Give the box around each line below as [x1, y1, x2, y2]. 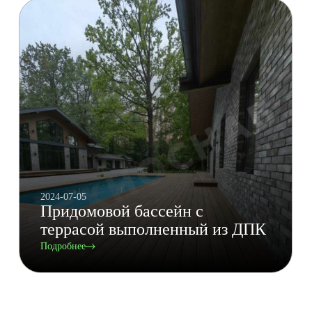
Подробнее [40, 241, 86, 252]
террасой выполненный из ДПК [40, 220, 267, 239]
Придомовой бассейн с [40, 202, 204, 221]
